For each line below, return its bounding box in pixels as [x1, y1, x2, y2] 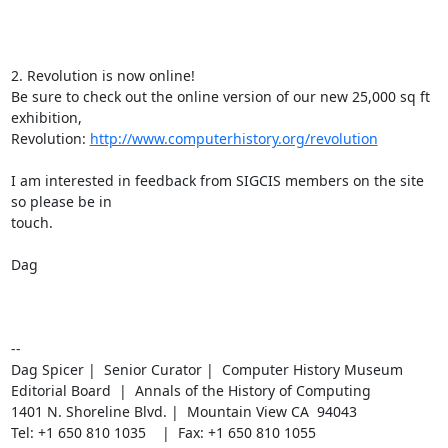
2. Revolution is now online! [10, 66, 195, 85]
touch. [10, 213, 53, 232]
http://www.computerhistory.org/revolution [89, 129, 378, 148]
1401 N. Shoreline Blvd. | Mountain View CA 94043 [10, 402, 357, 421]
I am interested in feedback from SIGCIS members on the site [10, 171, 424, 190]
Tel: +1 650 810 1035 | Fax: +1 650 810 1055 [10, 423, 316, 442]
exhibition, [10, 108, 82, 127]
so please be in [10, 192, 112, 211]
